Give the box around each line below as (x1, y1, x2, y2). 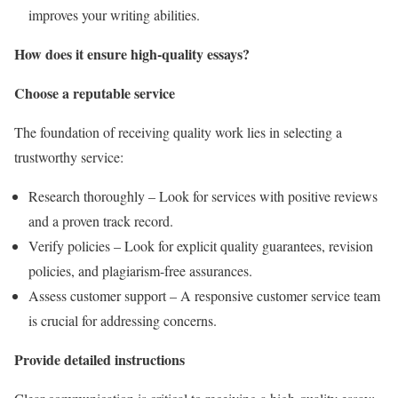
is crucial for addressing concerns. (28, 310, 217, 330)
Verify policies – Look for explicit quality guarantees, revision (28, 235, 373, 255)
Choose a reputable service (14, 82, 175, 103)
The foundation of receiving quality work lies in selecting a (14, 122, 342, 141)
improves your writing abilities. (28, 4, 200, 24)
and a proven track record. (28, 211, 173, 230)
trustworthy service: (14, 147, 123, 166)
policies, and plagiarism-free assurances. (28, 260, 252, 280)
